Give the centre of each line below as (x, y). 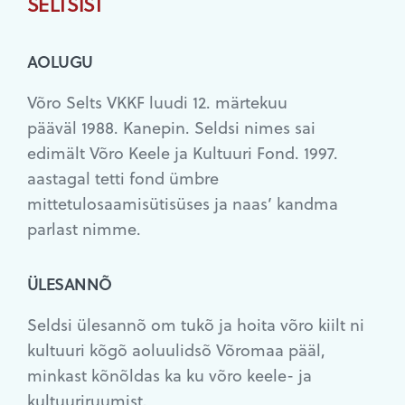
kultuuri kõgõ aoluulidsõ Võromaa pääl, (177, 349)
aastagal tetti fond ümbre (123, 177)
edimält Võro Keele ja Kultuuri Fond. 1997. (183, 152)
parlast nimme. (85, 228)
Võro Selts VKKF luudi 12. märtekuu (158, 101)
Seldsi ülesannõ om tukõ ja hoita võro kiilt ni (196, 324)
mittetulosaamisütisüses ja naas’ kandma (183, 202)
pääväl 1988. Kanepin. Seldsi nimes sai (172, 127)
